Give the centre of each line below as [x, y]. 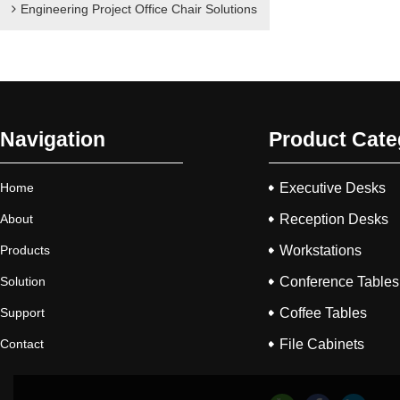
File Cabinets [321, 344]
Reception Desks [333, 219]
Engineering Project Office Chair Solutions [139, 9]
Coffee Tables [323, 312]
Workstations [320, 250]
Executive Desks [332, 187]
